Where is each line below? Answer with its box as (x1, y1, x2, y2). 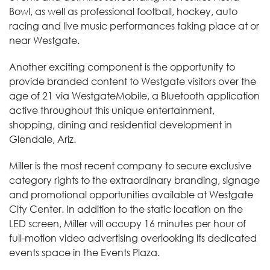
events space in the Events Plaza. (9, 246, 160, 259)
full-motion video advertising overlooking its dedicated (9, 231, 257, 244)
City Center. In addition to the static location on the (9, 202, 243, 215)
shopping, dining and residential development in (9, 118, 232, 131)
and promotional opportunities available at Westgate (9, 188, 253, 201)
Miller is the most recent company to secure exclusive (9, 159, 251, 172)
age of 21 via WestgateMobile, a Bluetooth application (9, 89, 260, 102)
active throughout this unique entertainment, (9, 104, 215, 116)
